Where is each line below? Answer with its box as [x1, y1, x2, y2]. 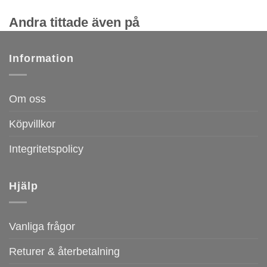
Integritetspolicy [9, 142, 83, 155]
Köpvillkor [9, 117, 55, 130]
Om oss [9, 92, 46, 105]
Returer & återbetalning [9, 245, 120, 258]
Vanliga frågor [9, 220, 75, 233]
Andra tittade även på [9, 14, 139, 30]
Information [9, 51, 74, 64]
